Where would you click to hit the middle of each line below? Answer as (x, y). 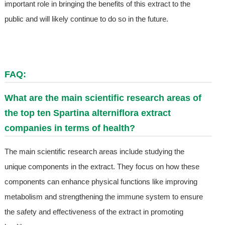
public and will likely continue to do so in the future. (86, 19)
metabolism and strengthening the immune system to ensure (103, 197)
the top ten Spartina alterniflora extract (87, 113)
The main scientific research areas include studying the (94, 152)
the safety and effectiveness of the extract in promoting (94, 212)
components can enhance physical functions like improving (101, 182)
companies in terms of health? (70, 128)
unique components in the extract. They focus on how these (102, 167)
